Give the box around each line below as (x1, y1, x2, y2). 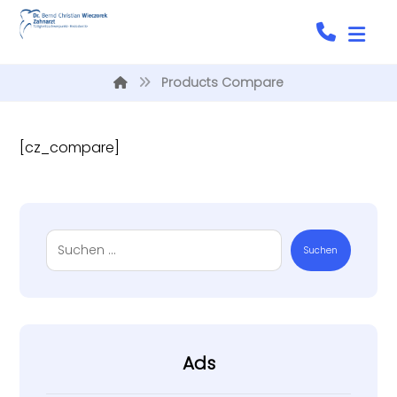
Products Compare (161, 74, 284, 91)
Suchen (303, 243, 338, 257)
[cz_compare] (19, 137, 121, 158)
